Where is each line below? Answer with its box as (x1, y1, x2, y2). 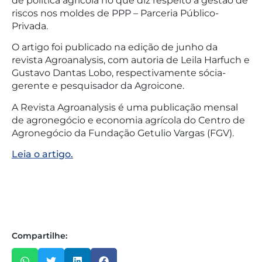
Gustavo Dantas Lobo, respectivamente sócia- (12, 67, 226, 79)
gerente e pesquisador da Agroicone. (12, 80, 184, 92)
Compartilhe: (12, 230, 67, 242)
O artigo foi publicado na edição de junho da (12, 42, 218, 53)
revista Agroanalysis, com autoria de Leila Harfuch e (12, 54, 250, 66)
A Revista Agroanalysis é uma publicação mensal (12, 101, 238, 113)
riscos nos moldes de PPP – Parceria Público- (12, 8, 219, 19)
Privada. (12, 20, 48, 32)
